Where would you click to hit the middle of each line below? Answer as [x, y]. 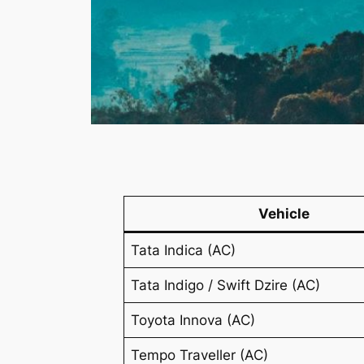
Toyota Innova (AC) [193, 321]
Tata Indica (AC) [184, 251]
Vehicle [284, 214]
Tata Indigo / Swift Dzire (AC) [226, 286]
